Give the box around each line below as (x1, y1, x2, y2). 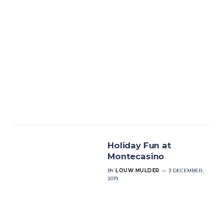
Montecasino (108, 151, 165, 161)
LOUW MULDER (115, 167, 160, 174)
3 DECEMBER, (168, 167, 204, 174)
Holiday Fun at (108, 140, 171, 150)
